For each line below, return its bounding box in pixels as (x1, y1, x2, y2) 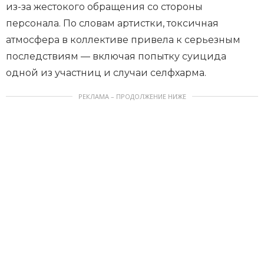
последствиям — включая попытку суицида (6, 51, 226, 62)
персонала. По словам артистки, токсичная (6, 18, 219, 29)
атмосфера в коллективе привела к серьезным (6, 34, 240, 46)
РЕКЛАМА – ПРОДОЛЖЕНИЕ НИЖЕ (78, 92, 186, 101)
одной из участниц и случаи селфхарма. (6, 67, 206, 79)
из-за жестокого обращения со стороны (6, 1, 203, 13)
